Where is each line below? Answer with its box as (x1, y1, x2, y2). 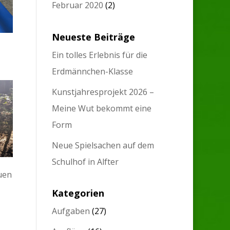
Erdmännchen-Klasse (52, 65, 133, 77)
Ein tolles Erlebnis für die (52, 49, 148, 61)
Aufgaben (52, 205, 90, 217)
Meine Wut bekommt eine (52, 102, 152, 114)
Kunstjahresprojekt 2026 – (52, 86, 155, 98)
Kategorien (52, 186, 105, 199)
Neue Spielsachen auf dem (52, 139, 155, 151)
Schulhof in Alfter (52, 156, 119, 167)
